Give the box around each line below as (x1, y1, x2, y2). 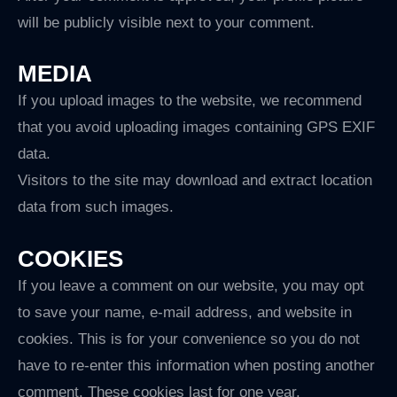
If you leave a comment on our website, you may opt (18, 276, 364, 294)
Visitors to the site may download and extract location (18, 172, 372, 190)
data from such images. (18, 198, 174, 216)
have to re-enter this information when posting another (18, 356, 375, 374)
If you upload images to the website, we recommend (18, 92, 362, 110)
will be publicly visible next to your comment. (18, 14, 315, 32)
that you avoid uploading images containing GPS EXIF (18, 119, 375, 136)
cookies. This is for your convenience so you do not (18, 330, 360, 347)
